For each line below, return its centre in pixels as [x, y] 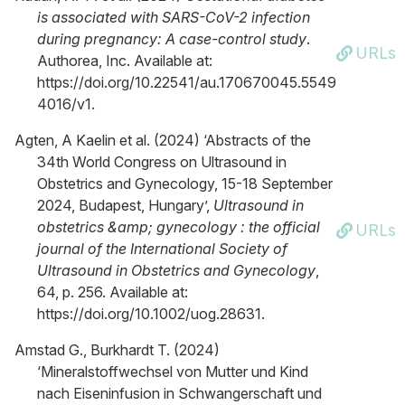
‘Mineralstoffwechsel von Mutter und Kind [173, 372]
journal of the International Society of [162, 249]
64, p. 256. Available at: [113, 292]
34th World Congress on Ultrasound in [162, 162]
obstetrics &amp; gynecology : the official [179, 227]
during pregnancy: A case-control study [172, 39]
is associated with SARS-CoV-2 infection [174, 17]
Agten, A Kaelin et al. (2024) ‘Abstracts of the [163, 140]
